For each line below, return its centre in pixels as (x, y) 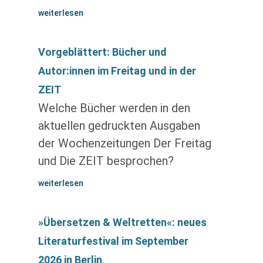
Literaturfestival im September (113, 241)
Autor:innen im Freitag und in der (117, 71)
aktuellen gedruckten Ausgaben (119, 126)
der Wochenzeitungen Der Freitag (124, 143)
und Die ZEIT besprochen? (106, 161)
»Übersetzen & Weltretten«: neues (122, 222)
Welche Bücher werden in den (114, 108)
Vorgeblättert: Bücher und (102, 52)
